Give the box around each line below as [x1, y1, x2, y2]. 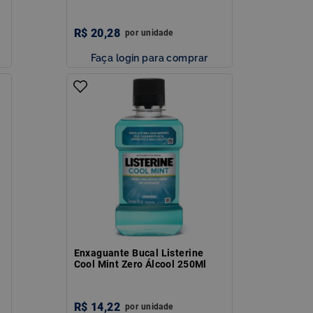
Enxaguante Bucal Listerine [73, 247, 204, 259]
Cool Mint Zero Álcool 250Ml [73, 258, 207, 270]
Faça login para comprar [90, 51, 208, 64]
